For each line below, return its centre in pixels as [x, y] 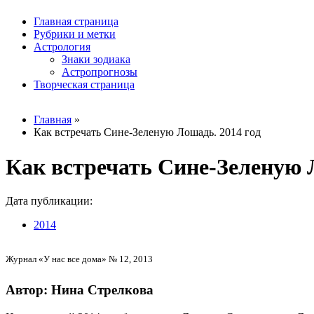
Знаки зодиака [96, 60]
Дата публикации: [49, 201]
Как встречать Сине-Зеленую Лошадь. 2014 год [147, 132]
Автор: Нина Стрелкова [80, 290]
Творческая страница [84, 85]
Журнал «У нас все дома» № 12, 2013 [79, 259]
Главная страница [76, 22]
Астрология [62, 47]
